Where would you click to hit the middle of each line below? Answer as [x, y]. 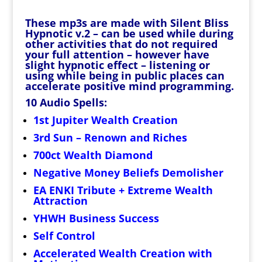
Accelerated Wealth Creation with [123, 253]
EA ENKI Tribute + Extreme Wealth [123, 190]
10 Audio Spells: [66, 102]
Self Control [64, 236]
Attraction [60, 201]
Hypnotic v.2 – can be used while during [129, 33]
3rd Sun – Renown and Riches [110, 137]
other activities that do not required [121, 44]
